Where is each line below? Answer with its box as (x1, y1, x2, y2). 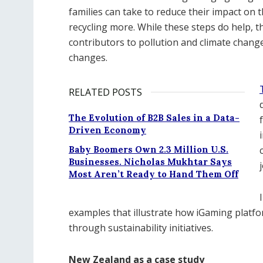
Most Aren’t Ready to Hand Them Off (69, 168, 238, 180)
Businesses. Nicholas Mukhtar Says (69, 156, 232, 167)
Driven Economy (69, 124, 146, 136)
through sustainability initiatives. (69, 221, 213, 234)
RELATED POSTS (69, 86, 142, 99)
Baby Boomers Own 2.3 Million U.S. (69, 144, 228, 155)
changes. (69, 51, 107, 64)
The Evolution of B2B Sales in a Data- (69, 112, 240, 123)
